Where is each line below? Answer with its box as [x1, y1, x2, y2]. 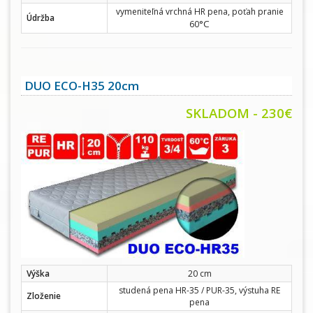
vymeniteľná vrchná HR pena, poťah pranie [115, 6, 284, 17]
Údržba [27, 12, 54, 24]
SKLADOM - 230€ [186, 104, 292, 122]
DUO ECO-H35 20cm [24, 78, 139, 94]
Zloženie [27, 289, 61, 302]
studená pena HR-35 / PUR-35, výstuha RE [119, 284, 280, 296]
